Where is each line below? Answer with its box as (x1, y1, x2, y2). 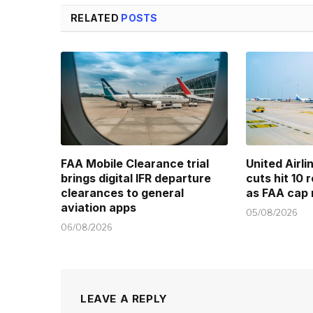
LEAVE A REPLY (80, 291, 168, 305)
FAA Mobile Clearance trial (61, 156, 209, 170)
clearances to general (61, 185, 184, 200)
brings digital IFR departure (61, 170, 211, 185)
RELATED (71, 11, 122, 24)
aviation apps (61, 200, 136, 214)
